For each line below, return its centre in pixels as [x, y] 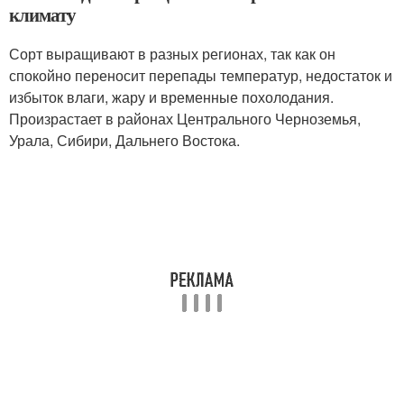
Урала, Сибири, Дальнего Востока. [124, 141]
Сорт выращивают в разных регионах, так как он [172, 54]
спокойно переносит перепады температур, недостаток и [201, 76]
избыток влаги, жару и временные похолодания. [171, 97]
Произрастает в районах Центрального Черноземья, [185, 119]
